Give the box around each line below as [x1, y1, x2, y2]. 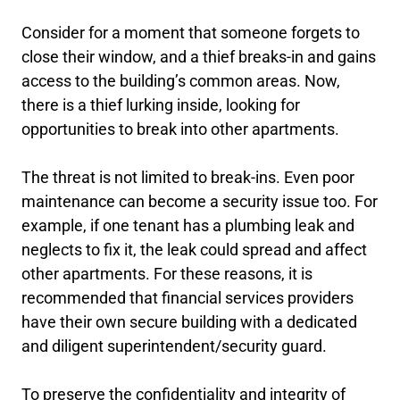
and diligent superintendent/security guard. [21, 337, 327, 355]
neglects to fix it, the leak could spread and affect [21, 240, 367, 259]
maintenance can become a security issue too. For [21, 192, 378, 211]
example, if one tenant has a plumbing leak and [21, 216, 354, 235]
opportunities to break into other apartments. [21, 120, 339, 138]
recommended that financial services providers [21, 288, 354, 307]
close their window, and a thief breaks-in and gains [21, 47, 376, 66]
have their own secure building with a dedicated [21, 312, 357, 331]
